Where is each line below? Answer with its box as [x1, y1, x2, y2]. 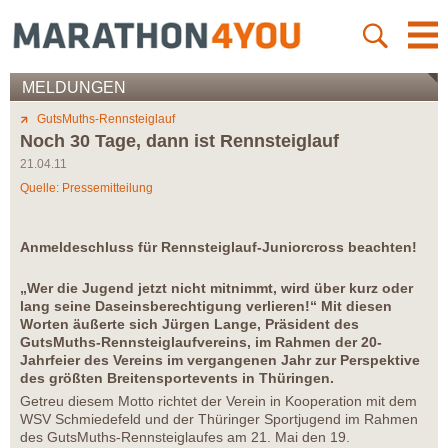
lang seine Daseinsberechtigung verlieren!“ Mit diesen [20, 298, 392, 315]
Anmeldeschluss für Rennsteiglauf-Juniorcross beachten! [20, 239, 417, 256]
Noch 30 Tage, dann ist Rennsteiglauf [20, 131, 339, 152]
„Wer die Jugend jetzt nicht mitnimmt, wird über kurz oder [20, 280, 413, 297]
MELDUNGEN [22, 79, 126, 97]
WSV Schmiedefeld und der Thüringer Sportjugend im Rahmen [20, 411, 418, 428]
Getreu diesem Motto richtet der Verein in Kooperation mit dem [20, 393, 417, 410]
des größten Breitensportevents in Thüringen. [20, 370, 334, 387]
